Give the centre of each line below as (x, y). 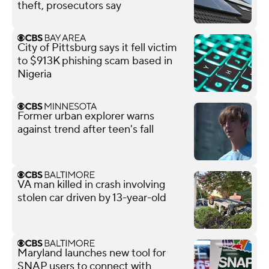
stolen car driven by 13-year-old (92, 198)
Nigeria (35, 74)
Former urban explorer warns (86, 116)
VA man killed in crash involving (91, 184)
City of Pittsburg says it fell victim (97, 47)
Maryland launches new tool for (92, 253)
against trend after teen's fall (86, 129)
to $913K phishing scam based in (95, 61)
